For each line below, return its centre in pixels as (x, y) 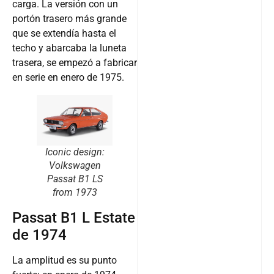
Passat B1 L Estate (74, 218)
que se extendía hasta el (64, 34)
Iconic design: (75, 152)
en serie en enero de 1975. (68, 78)
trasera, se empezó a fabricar (75, 63)
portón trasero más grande (69, 19)
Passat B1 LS (75, 179)
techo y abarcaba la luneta (69, 48)
